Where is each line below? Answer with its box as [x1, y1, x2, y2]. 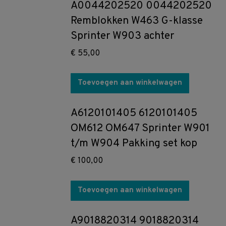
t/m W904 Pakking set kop [71, 137, 197, 150]
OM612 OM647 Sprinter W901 [71, 122, 210, 135]
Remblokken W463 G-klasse [71, 14, 203, 28]
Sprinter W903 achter [71, 29, 174, 43]
